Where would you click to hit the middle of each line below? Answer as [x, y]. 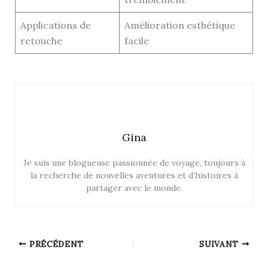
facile [136, 41]
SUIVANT [220, 244]
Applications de [55, 25]
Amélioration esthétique [179, 25]
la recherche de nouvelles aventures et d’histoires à [134, 175]
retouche [41, 41]
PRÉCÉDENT [55, 244]
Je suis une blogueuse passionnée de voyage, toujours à [134, 162]
